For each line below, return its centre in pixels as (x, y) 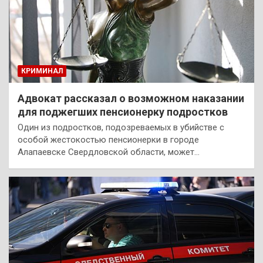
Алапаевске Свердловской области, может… (109, 152)
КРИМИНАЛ (42, 71)
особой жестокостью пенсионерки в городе (108, 139)
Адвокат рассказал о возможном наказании (131, 98)
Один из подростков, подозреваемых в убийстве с (121, 127)
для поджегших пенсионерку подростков (123, 112)
